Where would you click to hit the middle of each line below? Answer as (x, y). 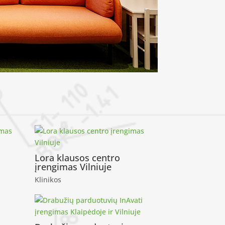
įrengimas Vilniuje (73, 166)
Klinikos (48, 180)
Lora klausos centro (77, 157)
